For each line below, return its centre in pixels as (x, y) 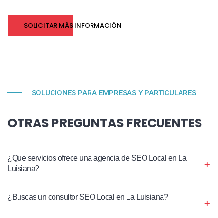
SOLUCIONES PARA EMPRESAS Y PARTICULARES (114, 93)
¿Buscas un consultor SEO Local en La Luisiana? (88, 197)
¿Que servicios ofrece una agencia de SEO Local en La (97, 158)
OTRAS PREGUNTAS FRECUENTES (105, 122)
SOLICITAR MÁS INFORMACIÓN (73, 25)
